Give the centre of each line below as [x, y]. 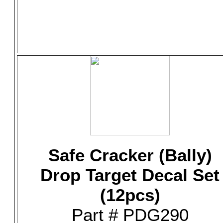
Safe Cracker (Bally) [130, 155]
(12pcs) [130, 195]
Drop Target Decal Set [130, 175]
